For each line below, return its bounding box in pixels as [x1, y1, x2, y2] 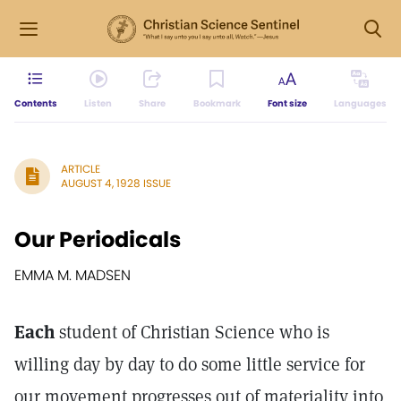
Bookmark [192, 97, 241, 110]
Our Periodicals [14, 225, 181, 254]
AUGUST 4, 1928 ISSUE [61, 175, 171, 191]
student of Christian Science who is [55, 320, 329, 344]
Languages [333, 97, 387, 110]
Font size [267, 97, 307, 110]
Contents [14, 97, 57, 110]
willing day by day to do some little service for [14, 353, 365, 376]
